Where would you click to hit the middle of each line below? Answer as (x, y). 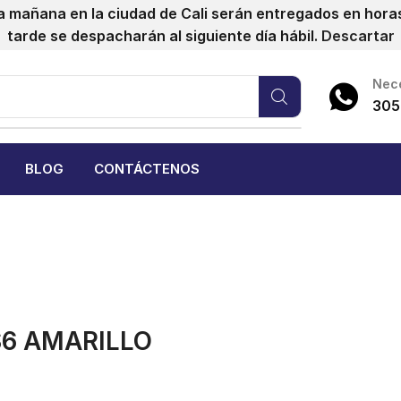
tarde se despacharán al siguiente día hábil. (164, 36)
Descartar (358, 36)
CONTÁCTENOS (147, 169)
